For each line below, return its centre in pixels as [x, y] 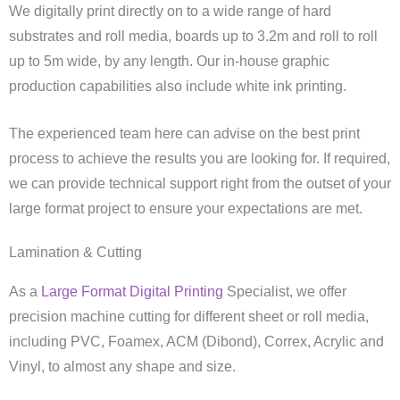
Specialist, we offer [285, 291]
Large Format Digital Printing [132, 291]
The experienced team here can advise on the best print [184, 134]
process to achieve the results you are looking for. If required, [200, 159]
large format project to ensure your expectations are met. [186, 209]
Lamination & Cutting [75, 252]
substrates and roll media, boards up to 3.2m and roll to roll [193, 37]
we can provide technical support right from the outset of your [200, 184]
